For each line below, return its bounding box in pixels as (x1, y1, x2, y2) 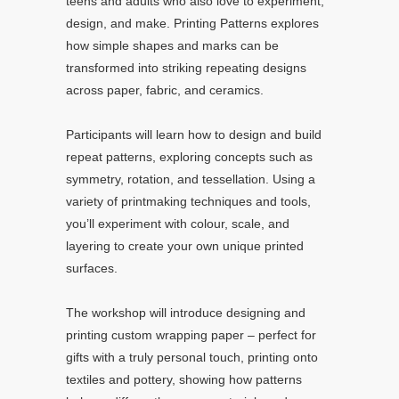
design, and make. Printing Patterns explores (66, 16, 319, 30)
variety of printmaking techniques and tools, (66, 194, 311, 208)
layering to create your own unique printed (66, 239, 304, 253)
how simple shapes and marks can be (66, 38, 279, 53)
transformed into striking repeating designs (66, 61, 306, 75)
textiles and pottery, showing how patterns (66, 372, 302, 387)
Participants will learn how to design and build (66, 127, 322, 142)
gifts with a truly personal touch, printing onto (66, 350, 318, 364)
